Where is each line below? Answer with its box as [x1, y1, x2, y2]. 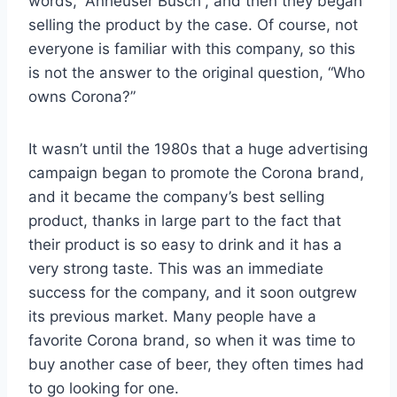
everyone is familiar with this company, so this [28, 39, 355, 58]
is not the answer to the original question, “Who [28, 63, 365, 82]
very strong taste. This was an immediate [28, 259, 323, 277]
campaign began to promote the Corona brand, [28, 163, 364, 182]
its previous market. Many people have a [28, 307, 316, 325]
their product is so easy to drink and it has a [28, 235, 342, 253]
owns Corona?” [28, 87, 136, 105]
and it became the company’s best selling [28, 187, 324, 206]
